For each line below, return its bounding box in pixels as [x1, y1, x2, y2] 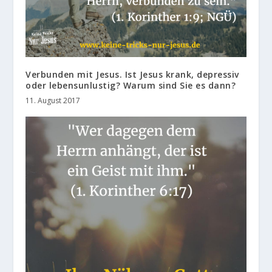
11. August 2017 [25, 95, 81, 106]
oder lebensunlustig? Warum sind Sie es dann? [25, 79, 236, 91]
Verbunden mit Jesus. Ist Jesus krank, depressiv [25, 68, 239, 80]
